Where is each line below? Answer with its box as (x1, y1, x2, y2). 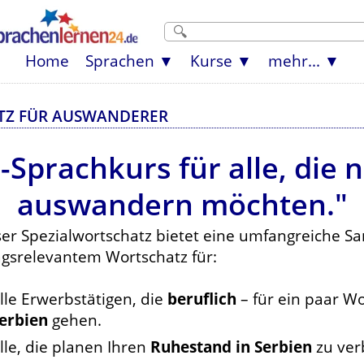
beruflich (167, 288, 236, 309)
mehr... (267, 50, 320, 71)
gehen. (48, 310, 102, 330)
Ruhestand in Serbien (150, 336, 312, 357)
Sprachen (84, 50, 154, 71)
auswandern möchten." (16, 184, 348, 224)
